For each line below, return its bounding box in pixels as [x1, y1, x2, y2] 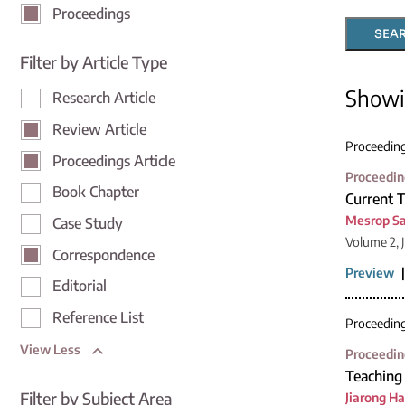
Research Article [52, 89, 155, 108]
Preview [345, 264, 394, 280]
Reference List [52, 308, 144, 327]
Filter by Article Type [20, 52, 167, 73]
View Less [20, 341, 83, 357]
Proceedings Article [52, 151, 175, 170]
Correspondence [52, 245, 155, 264]
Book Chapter [52, 183, 139, 202]
